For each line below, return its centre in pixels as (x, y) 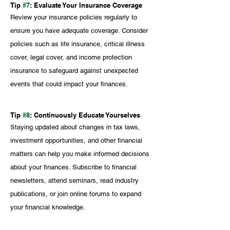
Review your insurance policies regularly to (75, 17)
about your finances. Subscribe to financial (74, 167)
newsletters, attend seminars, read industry (75, 180)
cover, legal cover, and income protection (72, 57)
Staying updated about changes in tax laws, (76, 127)
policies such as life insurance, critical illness (79, 44)
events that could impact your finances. (69, 84)
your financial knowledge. (49, 207)
